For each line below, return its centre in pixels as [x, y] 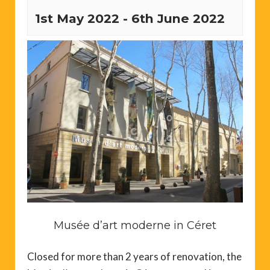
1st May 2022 [77, 18]
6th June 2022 [178, 18]
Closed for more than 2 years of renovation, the [134, 256]
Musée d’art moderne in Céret [135, 225]
